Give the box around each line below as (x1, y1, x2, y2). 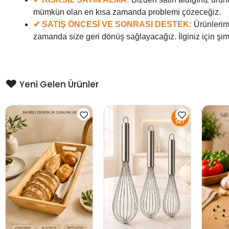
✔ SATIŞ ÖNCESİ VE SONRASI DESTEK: (33, 19, 192, 29)
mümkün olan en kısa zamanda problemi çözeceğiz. (33, 7, 221, 16)
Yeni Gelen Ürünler (19, 78, 99, 90)
